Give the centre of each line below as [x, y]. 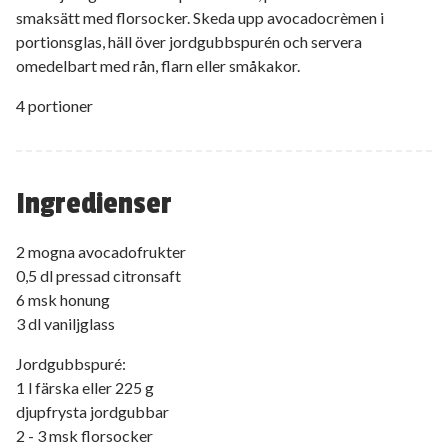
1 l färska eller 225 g [85, 387]
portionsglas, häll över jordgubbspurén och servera [189, 41]
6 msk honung [63, 299]
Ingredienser [94, 203]
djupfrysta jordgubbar [92, 411]
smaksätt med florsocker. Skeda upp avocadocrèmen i [200, 17]
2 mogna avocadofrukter [101, 251]
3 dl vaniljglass [65, 323]
